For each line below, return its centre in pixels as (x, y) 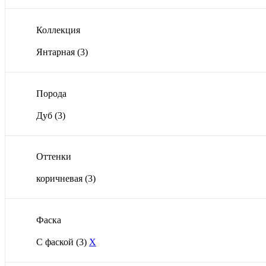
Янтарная (57, 52)
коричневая (61, 179)
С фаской (56, 242)
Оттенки (54, 157)
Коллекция (58, 30)
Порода (51, 93)
